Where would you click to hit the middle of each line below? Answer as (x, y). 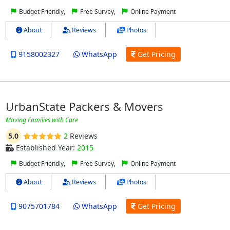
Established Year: (45, 148)
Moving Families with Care (42, 120)
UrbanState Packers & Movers (84, 107)
